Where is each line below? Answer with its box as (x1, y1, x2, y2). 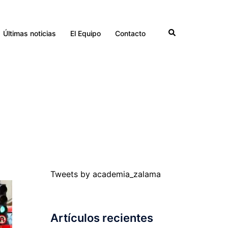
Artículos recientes (50, 211, 153, 224)
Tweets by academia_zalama (50, 169, 161, 179)
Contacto (115, 28, 146, 38)
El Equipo (70, 28, 101, 38)
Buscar (167, 27, 190, 36)
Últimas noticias (3, 28, 56, 38)
